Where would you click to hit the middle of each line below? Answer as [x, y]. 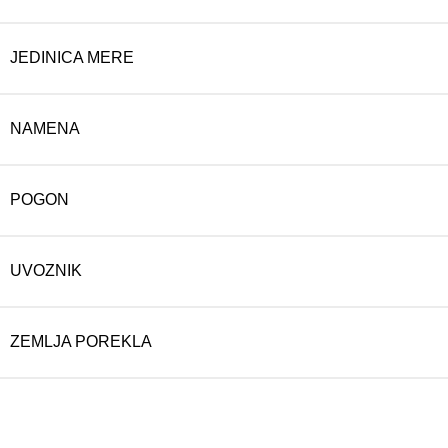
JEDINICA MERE [72, 58]
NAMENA [45, 129]
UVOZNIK [46, 271]
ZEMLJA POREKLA [81, 342]
